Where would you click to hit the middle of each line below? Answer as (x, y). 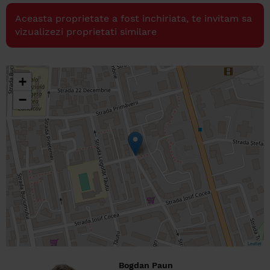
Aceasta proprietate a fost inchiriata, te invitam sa (133, 18)
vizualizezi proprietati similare (86, 32)
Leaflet (254, 243)
